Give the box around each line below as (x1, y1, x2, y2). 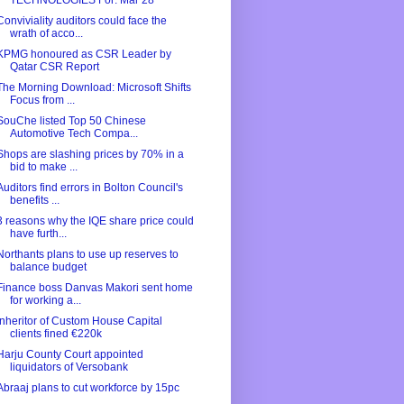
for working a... (9, 294, 81, 308)
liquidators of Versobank (9, 361, 128, 374)
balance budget (9, 261, 87, 274)
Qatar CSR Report (9, 60, 99, 74)
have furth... (9, 227, 67, 241)
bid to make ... (9, 161, 78, 174)
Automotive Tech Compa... (9, 127, 138, 141)
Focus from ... (9, 94, 75, 107)
